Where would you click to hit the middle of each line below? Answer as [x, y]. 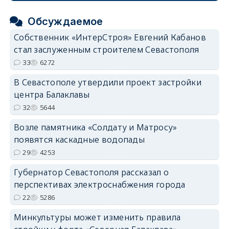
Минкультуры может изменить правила [97, 217]
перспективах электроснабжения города [99, 184]
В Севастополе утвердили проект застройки [107, 82]
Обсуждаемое [65, 21]
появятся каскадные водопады [79, 139]
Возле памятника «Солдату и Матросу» [95, 127]
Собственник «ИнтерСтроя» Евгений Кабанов [110, 37]
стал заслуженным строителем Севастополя [106, 49]
